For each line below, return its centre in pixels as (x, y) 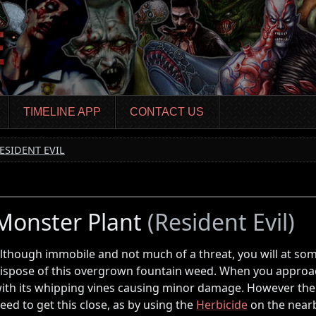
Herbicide (222, 304)
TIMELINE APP (62, 112)
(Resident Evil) (221, 222)
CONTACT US (167, 112)
